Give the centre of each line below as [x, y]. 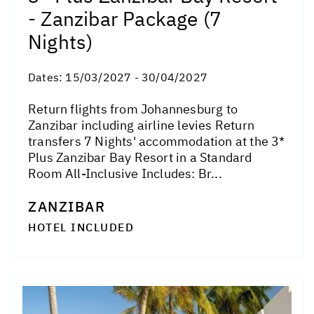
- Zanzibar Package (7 [125, 18]
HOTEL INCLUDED [81, 227]
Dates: [47, 77]
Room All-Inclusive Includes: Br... [125, 173]
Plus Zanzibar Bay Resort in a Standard [140, 157]
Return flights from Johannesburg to [133, 109]
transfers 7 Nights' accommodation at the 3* [157, 141]
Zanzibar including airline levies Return [142, 125]
